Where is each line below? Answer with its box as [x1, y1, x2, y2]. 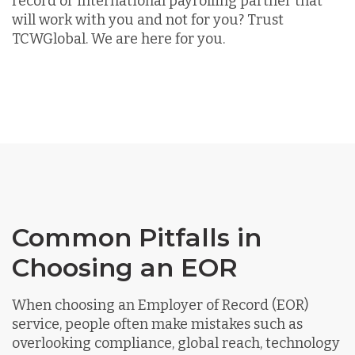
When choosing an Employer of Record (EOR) [12, 296, 308, 314]
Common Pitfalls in [12, 221, 261, 253]
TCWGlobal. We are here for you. [12, 29, 225, 48]
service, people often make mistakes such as [12, 315, 303, 333]
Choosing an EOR [12, 251, 238, 283]
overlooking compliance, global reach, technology [12, 334, 340, 352]
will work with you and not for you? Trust [12, 10, 284, 29]
